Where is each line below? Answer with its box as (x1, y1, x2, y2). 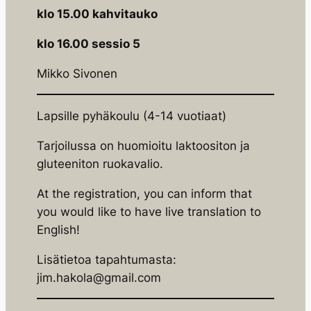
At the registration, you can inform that (36, 186, 252, 201)
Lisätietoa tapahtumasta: (36, 252, 176, 267)
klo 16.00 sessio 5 (36, 36, 140, 51)
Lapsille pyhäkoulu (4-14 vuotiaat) (36, 109, 226, 124)
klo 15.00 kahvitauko (36, 7, 158, 22)
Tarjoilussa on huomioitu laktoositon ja (36, 139, 250, 153)
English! (36, 222, 80, 237)
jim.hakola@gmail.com (36, 270, 161, 285)
